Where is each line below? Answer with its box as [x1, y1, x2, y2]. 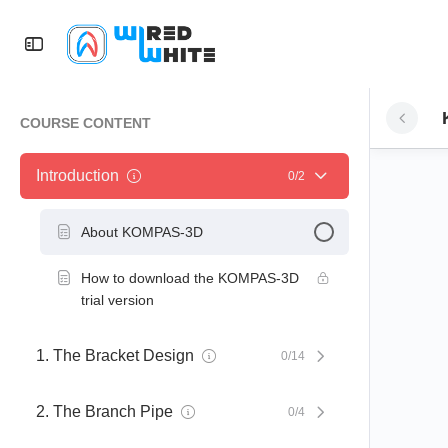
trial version [81, 292, 154, 308]
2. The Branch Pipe [36, 403, 173, 420]
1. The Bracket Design [36, 347, 194, 364]
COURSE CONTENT [20, 115, 151, 131]
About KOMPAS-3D [81, 224, 203, 240]
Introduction [36, 167, 119, 184]
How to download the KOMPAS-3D [81, 270, 299, 286]
